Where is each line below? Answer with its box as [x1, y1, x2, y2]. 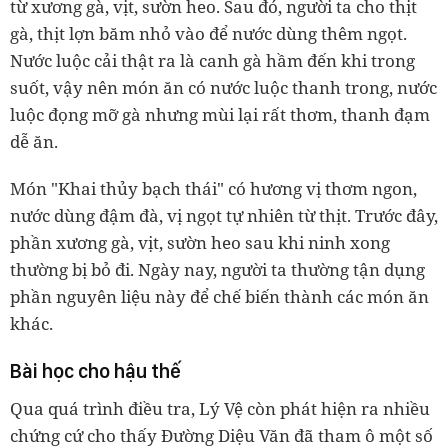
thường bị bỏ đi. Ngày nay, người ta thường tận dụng [10, 258, 425, 282]
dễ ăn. [10, 130, 58, 154]
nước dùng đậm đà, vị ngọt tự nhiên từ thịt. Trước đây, [10, 204, 438, 228]
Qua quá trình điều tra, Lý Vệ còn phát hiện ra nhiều [10, 397, 430, 421]
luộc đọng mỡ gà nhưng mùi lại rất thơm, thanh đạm [10, 103, 430, 127]
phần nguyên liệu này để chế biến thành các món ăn [10, 285, 429, 309]
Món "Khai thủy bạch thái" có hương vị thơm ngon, [10, 177, 417, 201]
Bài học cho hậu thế [10, 359, 181, 384]
